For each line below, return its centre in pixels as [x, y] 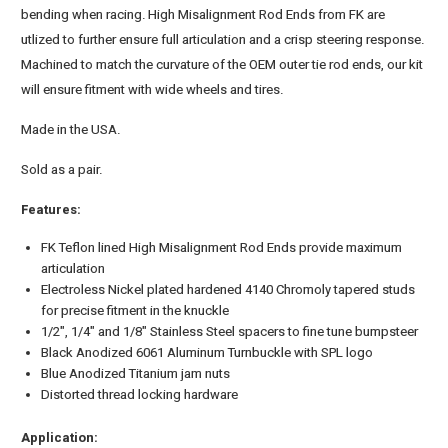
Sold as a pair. [62, 170]
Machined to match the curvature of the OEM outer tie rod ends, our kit [222, 65]
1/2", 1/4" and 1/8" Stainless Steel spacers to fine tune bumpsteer [230, 332]
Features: [51, 210]
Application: [60, 438]
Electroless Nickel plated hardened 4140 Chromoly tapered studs [228, 290]
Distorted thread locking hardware [140, 395]
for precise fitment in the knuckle [135, 311]
